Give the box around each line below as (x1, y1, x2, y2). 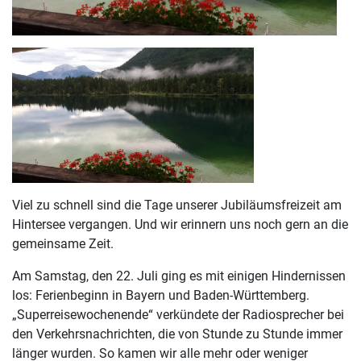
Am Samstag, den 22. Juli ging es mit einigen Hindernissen (12, 268, 346, 284)
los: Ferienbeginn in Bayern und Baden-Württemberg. (12, 288, 309, 304)
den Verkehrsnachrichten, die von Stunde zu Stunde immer (12, 326, 342, 342)
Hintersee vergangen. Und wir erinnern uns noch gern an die (12, 217, 348, 233)
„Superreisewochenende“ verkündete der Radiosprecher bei (12, 307, 344, 323)
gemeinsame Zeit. (12, 236, 114, 252)
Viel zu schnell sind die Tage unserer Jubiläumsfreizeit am (12, 197, 342, 214)
